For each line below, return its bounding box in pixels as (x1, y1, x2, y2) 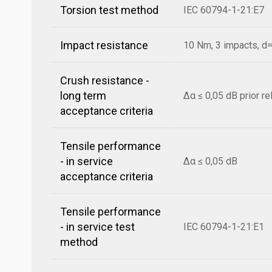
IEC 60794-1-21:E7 (183, 4, 264, 16)
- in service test (60, 220, 135, 233)
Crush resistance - (60, 74, 149, 87)
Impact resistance (60, 39, 148, 52)
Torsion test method (60, 4, 158, 16)
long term (60, 89, 106, 102)
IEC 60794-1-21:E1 (183, 221, 264, 233)
